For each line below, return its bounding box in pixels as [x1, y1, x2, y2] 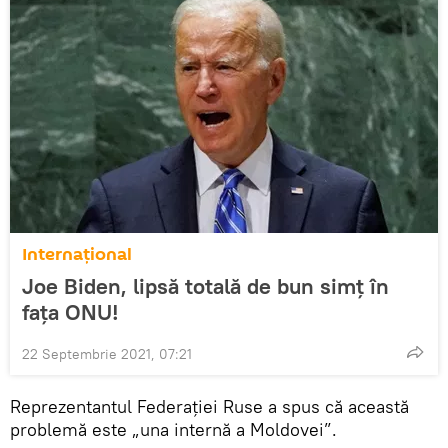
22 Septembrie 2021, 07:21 [22, 344, 192, 363]
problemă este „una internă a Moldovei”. [10, 417, 337, 441]
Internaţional [22, 241, 132, 267]
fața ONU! [22, 297, 119, 326]
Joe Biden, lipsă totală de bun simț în [22, 271, 389, 300]
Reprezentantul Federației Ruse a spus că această [10, 394, 409, 418]
